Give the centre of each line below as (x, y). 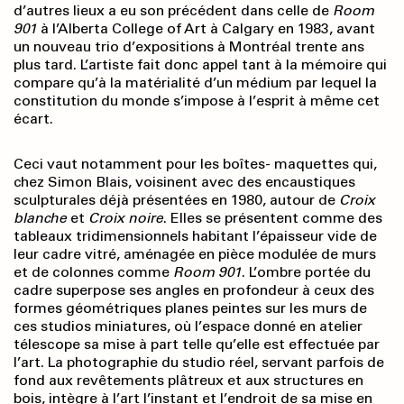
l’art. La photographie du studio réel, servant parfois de (199, 363)
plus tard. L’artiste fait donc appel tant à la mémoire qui (200, 65)
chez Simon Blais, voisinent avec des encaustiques (184, 182)
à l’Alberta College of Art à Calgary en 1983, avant (208, 29)
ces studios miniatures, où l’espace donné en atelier (188, 326)
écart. (33, 119)
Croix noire (126, 218)
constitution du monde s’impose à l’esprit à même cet (197, 101)
